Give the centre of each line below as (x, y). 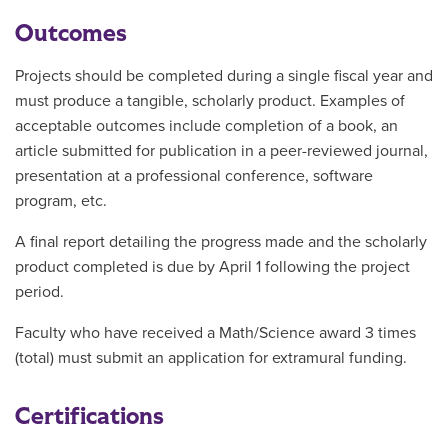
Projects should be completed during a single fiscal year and (224, 76)
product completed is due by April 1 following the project (212, 267)
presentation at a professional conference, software (194, 176)
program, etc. (61, 201)
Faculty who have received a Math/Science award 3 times (215, 333)
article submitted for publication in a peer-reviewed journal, (221, 151)
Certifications (89, 416)
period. (39, 292)
